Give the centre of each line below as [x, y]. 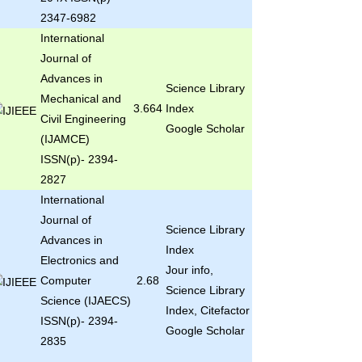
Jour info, [189, 270]
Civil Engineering [83, 119]
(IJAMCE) [65, 139]
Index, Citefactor [207, 310]
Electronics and [79, 260]
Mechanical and [80, 99]
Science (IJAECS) [85, 301]
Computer [65, 280]
